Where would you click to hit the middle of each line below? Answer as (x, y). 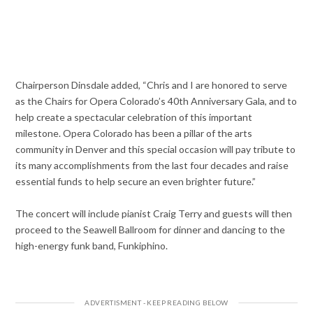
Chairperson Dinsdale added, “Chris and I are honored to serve (152, 85)
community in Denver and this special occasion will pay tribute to (156, 149)
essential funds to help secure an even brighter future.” (136, 181)
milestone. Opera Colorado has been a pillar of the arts (134, 133)
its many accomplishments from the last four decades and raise (152, 165)
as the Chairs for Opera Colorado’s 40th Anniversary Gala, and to (156, 101)
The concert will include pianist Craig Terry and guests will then (154, 213)
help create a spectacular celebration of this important (134, 117)
